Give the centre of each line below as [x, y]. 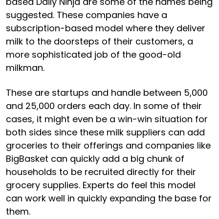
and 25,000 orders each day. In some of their [104, 106]
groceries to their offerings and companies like [108, 145]
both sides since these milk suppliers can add [105, 132]
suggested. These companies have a [87, 15]
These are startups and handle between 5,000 [107, 92]
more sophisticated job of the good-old [93, 54]
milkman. [25, 67]
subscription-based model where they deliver [106, 28]
